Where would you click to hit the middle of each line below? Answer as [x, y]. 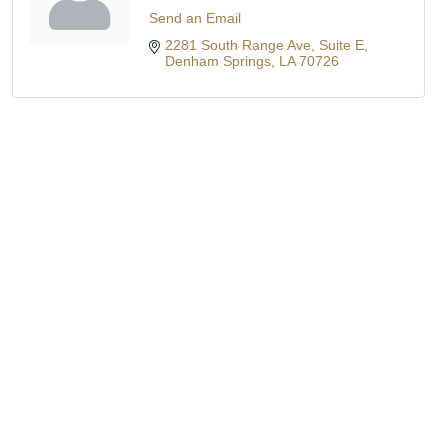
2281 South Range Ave [238, 45]
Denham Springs [218, 61]
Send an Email [195, 18]
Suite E [342, 45]
